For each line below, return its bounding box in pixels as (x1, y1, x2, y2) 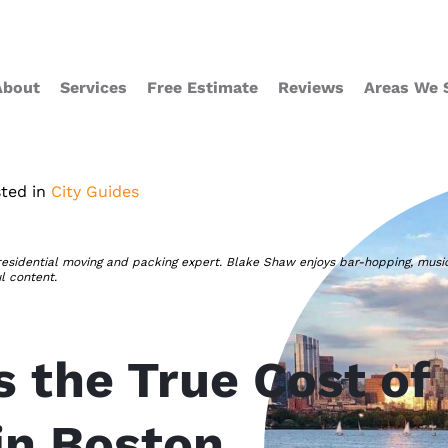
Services (60, 78, 127, 97)
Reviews (278, 78, 344, 97)
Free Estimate (147, 78, 258, 97)
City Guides (51, 182, 139, 201)
